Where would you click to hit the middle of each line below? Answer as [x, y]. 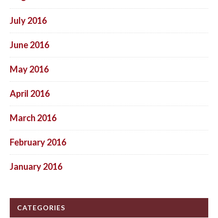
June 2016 [29, 45]
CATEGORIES [41, 207]
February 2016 [38, 142]
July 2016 [28, 20]
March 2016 [33, 118]
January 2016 [36, 166]
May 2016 [29, 69]
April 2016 [30, 93]
